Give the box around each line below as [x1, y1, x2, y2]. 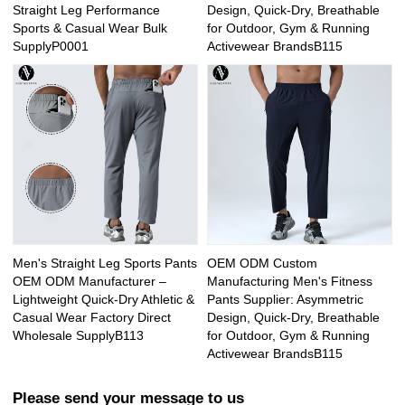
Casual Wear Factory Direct [13, 309, 172, 325]
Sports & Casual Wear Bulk [13, 21, 168, 36]
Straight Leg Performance [13, 3, 161, 18]
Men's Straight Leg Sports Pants [13, 255, 198, 270]
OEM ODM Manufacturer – [13, 273, 167, 288]
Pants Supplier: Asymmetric [207, 291, 363, 306]
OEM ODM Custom [207, 255, 317, 270]
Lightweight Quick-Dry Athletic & [13, 291, 195, 306]
